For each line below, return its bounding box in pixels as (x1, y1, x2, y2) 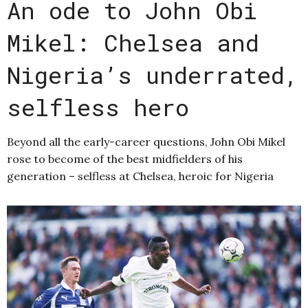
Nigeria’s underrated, (7, 58, 298, 90)
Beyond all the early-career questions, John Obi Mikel (7, 134, 285, 148)
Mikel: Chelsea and (7, 26, 259, 58)
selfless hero (7, 91, 189, 122)
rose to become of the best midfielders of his (7, 151, 243, 166)
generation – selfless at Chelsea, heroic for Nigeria (7, 168, 274, 183)
